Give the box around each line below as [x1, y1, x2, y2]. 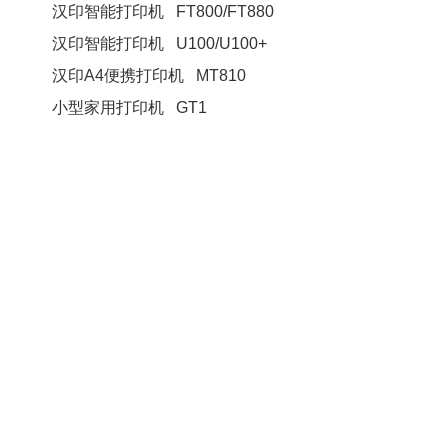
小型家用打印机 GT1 [52, 99, 208, 116]
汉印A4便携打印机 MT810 [52, 67, 247, 84]
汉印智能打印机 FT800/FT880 [52, 3, 275, 20]
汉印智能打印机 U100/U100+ [52, 35, 268, 52]
